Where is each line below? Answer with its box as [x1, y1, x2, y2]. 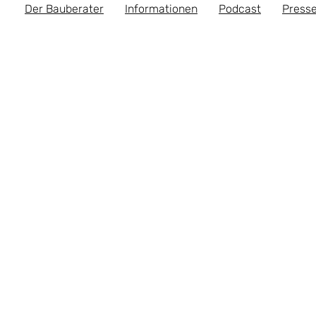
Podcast [219, 2, 261, 16]
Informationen [125, 2, 197, 16]
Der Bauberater [25, 2, 104, 16]
